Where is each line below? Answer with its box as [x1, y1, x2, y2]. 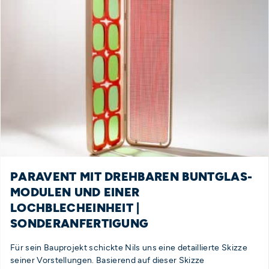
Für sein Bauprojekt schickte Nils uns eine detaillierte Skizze [10, 242, 247, 252]
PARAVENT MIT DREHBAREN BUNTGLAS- [10, 169, 253, 184]
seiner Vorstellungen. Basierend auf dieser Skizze [10, 255, 205, 265]
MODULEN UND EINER [10, 185, 140, 200]
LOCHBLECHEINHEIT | [10, 201, 140, 216]
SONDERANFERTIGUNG [10, 216, 149, 231]
